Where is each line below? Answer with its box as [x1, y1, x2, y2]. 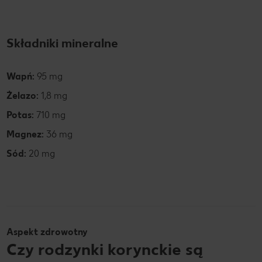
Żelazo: [6, 89, 41, 101]
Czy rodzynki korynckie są [6, 239, 203, 259]
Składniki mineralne [6, 35, 118, 50]
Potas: [6, 109, 36, 120]
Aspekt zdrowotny [6, 226, 88, 237]
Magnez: [6, 128, 46, 140]
